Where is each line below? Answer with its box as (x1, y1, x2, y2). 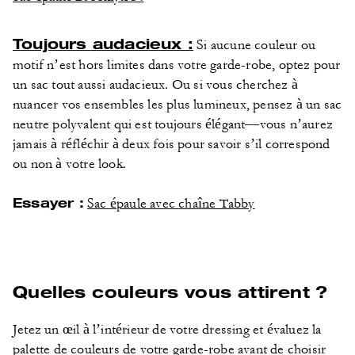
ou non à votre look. (13, 156, 126, 172)
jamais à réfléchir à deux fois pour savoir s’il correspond (13, 136, 330, 152)
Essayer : (13, 194, 84, 211)
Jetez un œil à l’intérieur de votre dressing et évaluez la (13, 322, 322, 338)
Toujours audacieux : (13, 34, 193, 52)
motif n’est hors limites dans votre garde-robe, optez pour (13, 57, 341, 73)
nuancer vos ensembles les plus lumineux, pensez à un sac (13, 97, 342, 113)
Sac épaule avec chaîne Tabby (87, 196, 255, 212)
